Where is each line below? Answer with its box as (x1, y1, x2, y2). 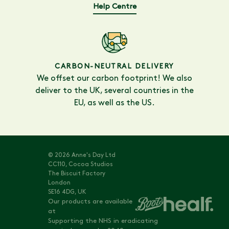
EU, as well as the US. (74, 99, 155, 108)
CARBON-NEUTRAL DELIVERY (55, 63, 174, 71)
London (48, 179, 71, 186)
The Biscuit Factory (48, 170, 106, 177)
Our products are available (48, 198, 133, 205)
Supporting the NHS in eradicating (48, 217, 158, 224)
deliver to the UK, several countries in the (35, 87, 194, 96)
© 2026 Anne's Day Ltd (48, 152, 116, 158)
